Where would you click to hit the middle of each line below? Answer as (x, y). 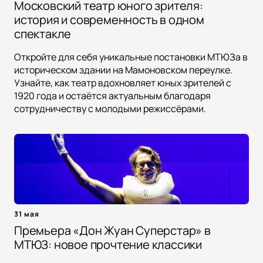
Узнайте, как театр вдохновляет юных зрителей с (123, 83)
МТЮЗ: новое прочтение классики (108, 245)
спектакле (43, 34)
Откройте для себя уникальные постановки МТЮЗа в (131, 57)
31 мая (27, 214)
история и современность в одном (109, 20)
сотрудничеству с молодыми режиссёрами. (110, 109)
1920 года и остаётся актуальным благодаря (112, 96)
